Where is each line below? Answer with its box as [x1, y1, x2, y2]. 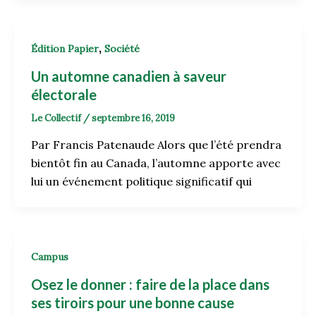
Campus [31, 250, 68, 264]
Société [104, 42, 140, 55]
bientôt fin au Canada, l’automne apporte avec [31, 156, 281, 171]
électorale [31, 85, 97, 103]
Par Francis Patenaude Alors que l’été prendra [31, 138, 281, 152]
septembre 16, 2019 [92, 111, 175, 124]
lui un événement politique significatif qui [31, 174, 252, 189]
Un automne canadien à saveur [31, 67, 226, 85]
